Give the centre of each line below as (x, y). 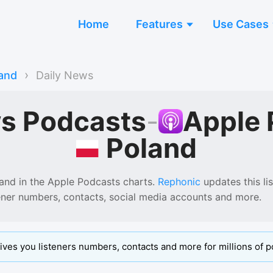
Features (159, 24)
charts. (137, 181)
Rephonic (179, 181)
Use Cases (241, 24)
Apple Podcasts (84, 181)
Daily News (65, 75)
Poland (152, 148)
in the (30, 181)
